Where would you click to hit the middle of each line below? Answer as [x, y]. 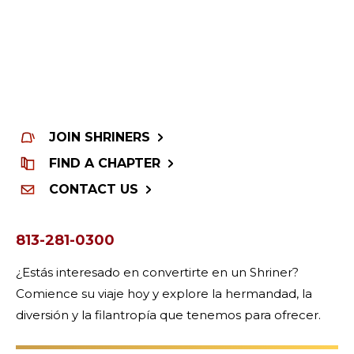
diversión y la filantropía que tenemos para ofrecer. [168, 314]
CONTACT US [94, 189]
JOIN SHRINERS [100, 137]
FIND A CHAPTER [105, 163]
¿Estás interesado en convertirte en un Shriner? [157, 272]
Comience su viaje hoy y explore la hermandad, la [164, 293]
